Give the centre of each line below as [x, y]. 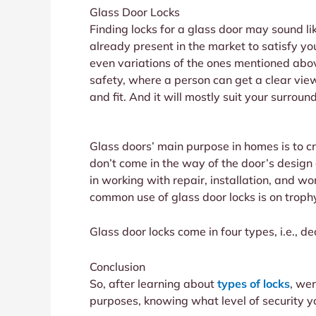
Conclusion [117, 267]
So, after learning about [153, 284]
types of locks [254, 284]
